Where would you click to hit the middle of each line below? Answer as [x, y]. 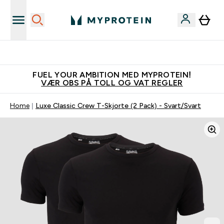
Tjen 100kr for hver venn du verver [118, 52]
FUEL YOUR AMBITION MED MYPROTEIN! [112, 75]
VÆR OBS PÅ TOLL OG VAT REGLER [112, 83]
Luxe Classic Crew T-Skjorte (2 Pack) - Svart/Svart [118, 105]
